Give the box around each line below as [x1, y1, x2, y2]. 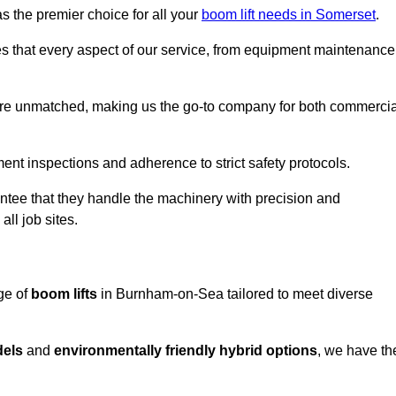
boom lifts [31, 286, 97, 302]
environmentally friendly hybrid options [54, 343, 317, 359]
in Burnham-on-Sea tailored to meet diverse [97, 286, 373, 302]
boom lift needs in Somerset [202, 7, 376, 23]
